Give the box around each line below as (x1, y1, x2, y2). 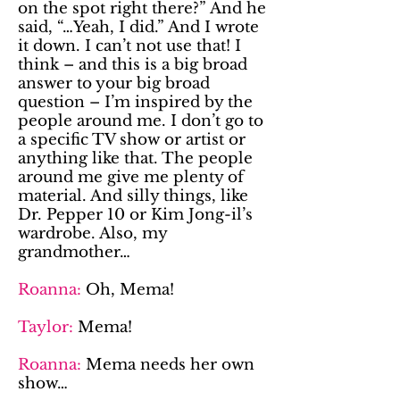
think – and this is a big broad (18, 55, 247, 74)
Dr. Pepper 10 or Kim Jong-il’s (18, 205, 253, 224)
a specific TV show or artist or (18, 130, 246, 149)
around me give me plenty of (18, 168, 244, 187)
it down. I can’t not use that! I (18, 37, 241, 55)
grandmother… (18, 243, 130, 262)
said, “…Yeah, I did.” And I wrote (18, 18, 259, 37)
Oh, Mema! (81, 280, 174, 299)
